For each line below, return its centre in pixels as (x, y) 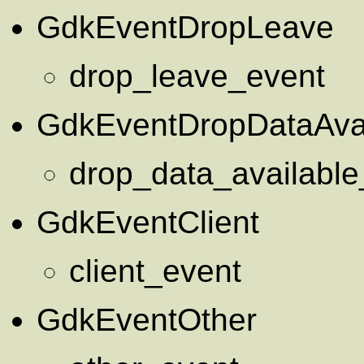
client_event (155, 271)
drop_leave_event (197, 76)
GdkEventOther (147, 319)
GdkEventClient (148, 222)
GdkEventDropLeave (185, 27)
